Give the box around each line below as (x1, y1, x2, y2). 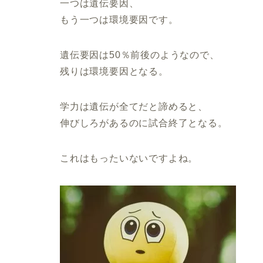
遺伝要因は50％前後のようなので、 (60, 49, 220, 60)
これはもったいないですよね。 (60, 153, 198, 163)
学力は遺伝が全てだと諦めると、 (60, 101, 208, 112)
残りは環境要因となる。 (60, 66, 168, 76)
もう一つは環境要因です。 (60, 14, 178, 25)
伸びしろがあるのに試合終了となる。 (60, 117, 228, 128)
